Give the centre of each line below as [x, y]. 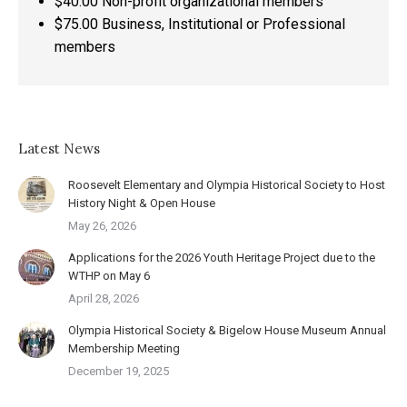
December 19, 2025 [119, 371]
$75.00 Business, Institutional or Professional [200, 24]
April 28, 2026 [104, 298]
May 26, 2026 [102, 226]
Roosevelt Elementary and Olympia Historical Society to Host [227, 185]
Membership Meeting [124, 348]
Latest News [59, 149]
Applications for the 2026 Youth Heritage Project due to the [222, 258]
